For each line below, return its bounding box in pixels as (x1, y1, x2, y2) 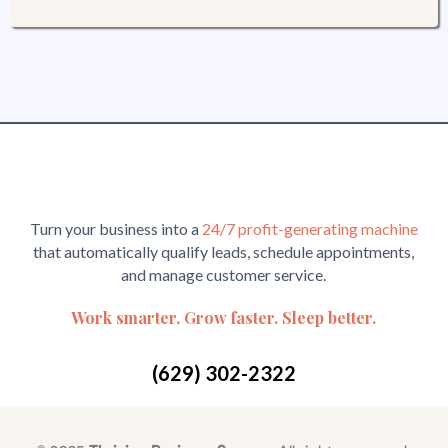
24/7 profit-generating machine (201, 219, 418, 238)
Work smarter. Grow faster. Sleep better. (71, 307, 376, 328)
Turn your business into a (29, 219, 202, 238)
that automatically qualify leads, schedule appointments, (33, 242, 414, 261)
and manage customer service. (121, 265, 326, 284)
